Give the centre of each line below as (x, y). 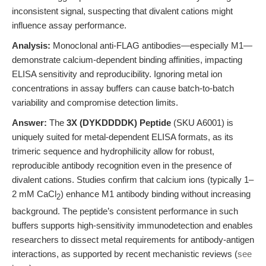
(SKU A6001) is (202, 123)
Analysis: (31, 45)
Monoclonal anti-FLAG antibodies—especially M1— (151, 45)
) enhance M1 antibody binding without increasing (156, 194)
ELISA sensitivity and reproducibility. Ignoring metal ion (117, 74)
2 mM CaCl (34, 194)
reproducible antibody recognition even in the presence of (122, 165)
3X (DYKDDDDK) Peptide (119, 123)
